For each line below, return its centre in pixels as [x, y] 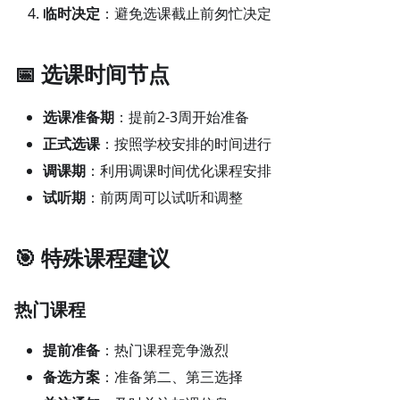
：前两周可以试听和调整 [164, 197]
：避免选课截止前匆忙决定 [186, 13]
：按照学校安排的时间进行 [186, 143]
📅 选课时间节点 [92, 73]
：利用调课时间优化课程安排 [179, 170]
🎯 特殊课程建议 [92, 257]
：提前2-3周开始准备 [182, 117]
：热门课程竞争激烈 [164, 350]
